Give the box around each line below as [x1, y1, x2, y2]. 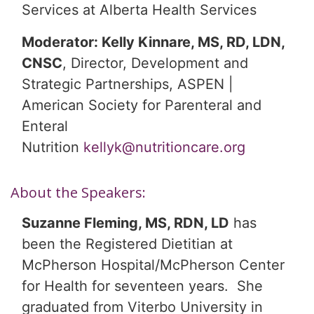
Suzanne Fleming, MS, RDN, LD [22, 214, 229, 232]
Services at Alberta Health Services [22, 1, 257, 19]
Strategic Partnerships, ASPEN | [22, 76, 233, 93]
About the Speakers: [11, 183, 146, 203]
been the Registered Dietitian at [22, 235, 233, 253]
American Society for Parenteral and [22, 97, 261, 114]
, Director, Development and [62, 55, 248, 72]
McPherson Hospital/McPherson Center [22, 257, 285, 274]
